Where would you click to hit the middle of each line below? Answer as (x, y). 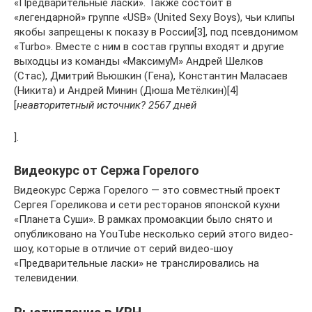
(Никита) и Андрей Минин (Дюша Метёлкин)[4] (126, 90)
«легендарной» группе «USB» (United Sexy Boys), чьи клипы (154, 17)
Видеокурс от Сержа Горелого (107, 170)
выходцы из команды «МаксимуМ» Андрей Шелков (139, 61)
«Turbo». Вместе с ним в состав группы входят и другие (149, 46)
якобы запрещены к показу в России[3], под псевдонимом (156, 32)
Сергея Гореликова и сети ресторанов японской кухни (147, 204)
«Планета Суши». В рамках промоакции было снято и (143, 219)
